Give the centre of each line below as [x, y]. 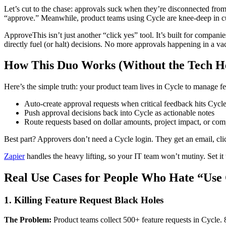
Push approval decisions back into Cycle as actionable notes [119, 113]
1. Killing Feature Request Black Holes [84, 200]
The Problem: [28, 219]
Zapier [14, 156]
